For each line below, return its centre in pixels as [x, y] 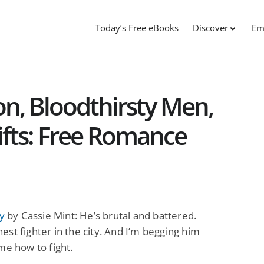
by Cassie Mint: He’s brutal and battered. [100, 215]
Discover [210, 28]
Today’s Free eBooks [137, 28]
